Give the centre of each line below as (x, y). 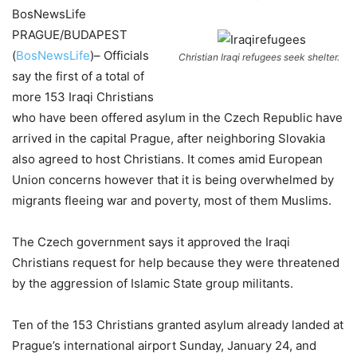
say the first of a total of (78, 76)
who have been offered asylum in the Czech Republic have (177, 118)
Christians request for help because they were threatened (176, 263)
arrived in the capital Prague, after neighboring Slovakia (169, 138)
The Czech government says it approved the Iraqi (151, 242)
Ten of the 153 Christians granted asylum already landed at (178, 325)
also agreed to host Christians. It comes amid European (167, 159)
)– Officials (120, 55)
